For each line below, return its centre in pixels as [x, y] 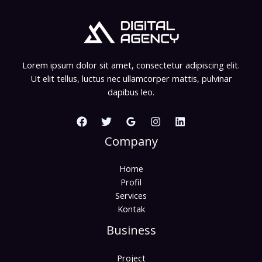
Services [131, 196]
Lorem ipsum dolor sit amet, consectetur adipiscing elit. [131, 65]
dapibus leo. [131, 92]
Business [131, 230]
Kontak [131, 209]
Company [131, 142]
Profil [131, 182]
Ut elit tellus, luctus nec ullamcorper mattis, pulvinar [131, 78]
